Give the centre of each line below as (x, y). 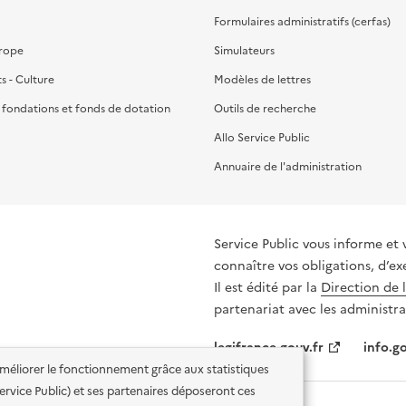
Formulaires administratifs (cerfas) (302, 21)
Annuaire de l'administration (288, 166)
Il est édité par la (267, 287)
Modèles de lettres (262, 79)
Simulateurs (244, 50)
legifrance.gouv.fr (269, 347)
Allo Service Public (262, 137)
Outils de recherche (265, 108)
